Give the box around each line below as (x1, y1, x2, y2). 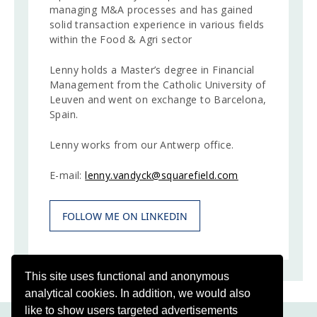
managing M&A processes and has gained (50, 3, 253, 17)
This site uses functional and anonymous (25, 270, 230, 282)
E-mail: (50, 168, 86, 183)
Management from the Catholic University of (50, 78, 266, 92)
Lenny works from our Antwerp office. (50, 138, 234, 152)
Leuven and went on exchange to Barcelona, (50, 93, 267, 107)
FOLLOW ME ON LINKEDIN (62, 209, 188, 224)
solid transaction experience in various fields (50, 18, 265, 32)
